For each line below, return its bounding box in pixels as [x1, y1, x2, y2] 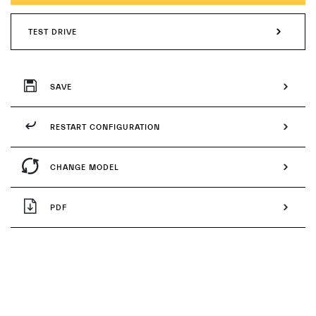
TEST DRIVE [28, 27, 77, 37]
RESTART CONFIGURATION [50, 122, 160, 132]
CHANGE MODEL [50, 162, 119, 172]
